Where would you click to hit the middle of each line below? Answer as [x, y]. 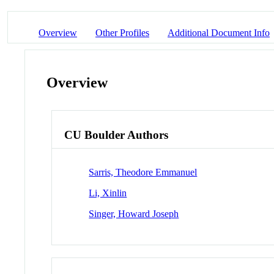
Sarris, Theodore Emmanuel [143, 172]
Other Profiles [122, 32]
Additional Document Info [219, 32]
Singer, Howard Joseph [134, 213]
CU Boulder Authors [117, 135]
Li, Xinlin [108, 193]
